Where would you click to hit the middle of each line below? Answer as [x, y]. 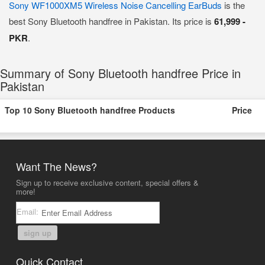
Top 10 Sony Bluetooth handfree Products [90, 110]
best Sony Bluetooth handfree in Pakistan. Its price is [112, 21]
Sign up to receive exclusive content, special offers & [107, 182]
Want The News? [56, 166]
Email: [28, 211]
